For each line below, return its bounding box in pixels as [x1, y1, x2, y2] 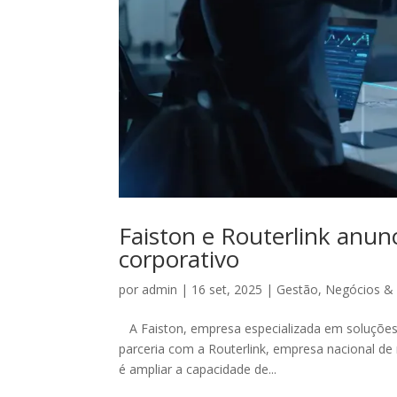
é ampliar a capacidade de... [119, 360, 277, 378]
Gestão [276, 280, 319, 298]
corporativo [119, 242, 240, 275]
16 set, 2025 [191, 280, 263, 298]
